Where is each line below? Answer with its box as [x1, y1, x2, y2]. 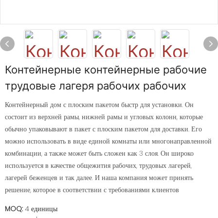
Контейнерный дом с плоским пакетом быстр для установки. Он [5, 100, 194, 109]
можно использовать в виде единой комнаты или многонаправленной [5, 136, 212, 146]
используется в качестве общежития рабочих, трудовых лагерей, [5, 161, 192, 170]
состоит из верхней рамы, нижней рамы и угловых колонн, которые [5, 112, 203, 122]
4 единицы [25, 204, 57, 214]
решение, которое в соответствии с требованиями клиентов [5, 185, 179, 195]
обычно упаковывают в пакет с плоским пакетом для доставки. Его [5, 124, 202, 134]
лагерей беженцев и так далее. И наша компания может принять [5, 173, 193, 182]
